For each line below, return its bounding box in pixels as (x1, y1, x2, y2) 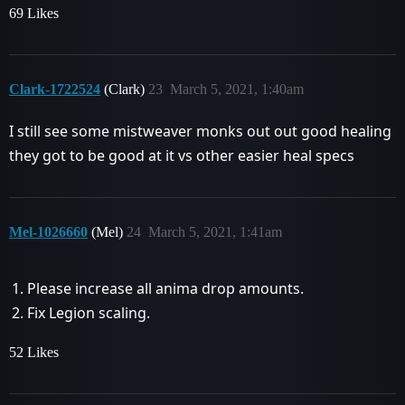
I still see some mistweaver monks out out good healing (9, 121, 391, 141)
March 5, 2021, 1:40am (170, 81, 304, 97)
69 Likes (9, 5, 59, 21)
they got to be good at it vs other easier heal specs (9, 146, 354, 165)
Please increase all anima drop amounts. (27, 278, 304, 298)
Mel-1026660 (9, 224, 88, 240)
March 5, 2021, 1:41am (148, 224, 282, 240)
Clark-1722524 (9, 81, 100, 97)
